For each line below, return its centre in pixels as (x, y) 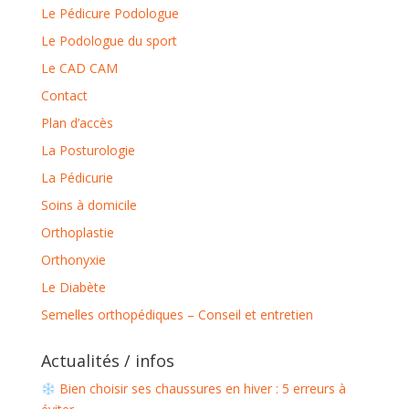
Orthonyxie (73, 260)
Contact (64, 96)
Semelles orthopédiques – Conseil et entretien (177, 315)
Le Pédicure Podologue (110, 14)
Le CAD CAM (79, 68)
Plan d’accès (77, 123)
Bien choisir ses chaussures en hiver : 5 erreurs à (200, 389)
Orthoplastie (77, 233)
